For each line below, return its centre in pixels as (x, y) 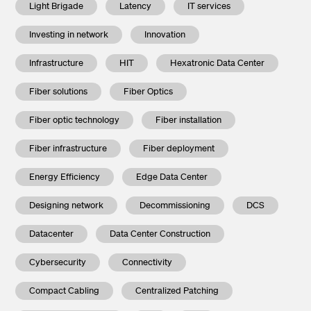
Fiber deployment (179, 149)
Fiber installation (189, 120)
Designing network (67, 205)
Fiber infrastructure (68, 149)
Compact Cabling (65, 291)
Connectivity (148, 262)
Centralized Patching (177, 291)
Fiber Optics (149, 92)
